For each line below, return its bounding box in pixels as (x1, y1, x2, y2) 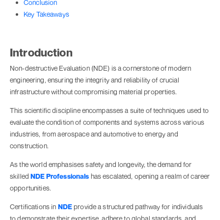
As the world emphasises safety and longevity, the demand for (10, 160, 192, 169)
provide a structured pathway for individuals (72, 202, 203, 211)
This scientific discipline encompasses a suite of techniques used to (10, 106, 209, 115)
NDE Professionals (30, 172, 89, 181)
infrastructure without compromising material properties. (10, 87, 177, 96)
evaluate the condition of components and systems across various (10, 118, 204, 127)
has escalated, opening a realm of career (89, 172, 210, 181)
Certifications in (10, 202, 58, 211)
